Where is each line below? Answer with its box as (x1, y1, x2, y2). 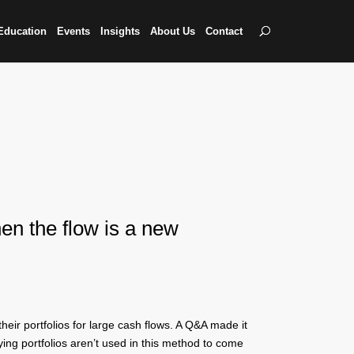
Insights (100, 25, 141, 37)
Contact (205, 25, 243, 37)
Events (57, 25, 91, 37)
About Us (150, 25, 196, 37)
